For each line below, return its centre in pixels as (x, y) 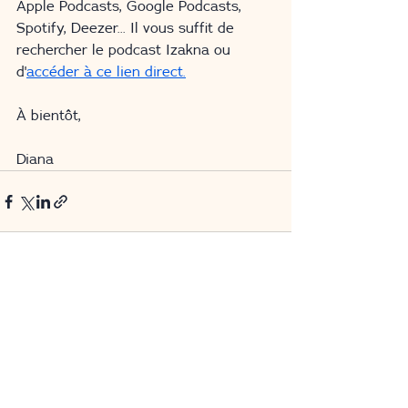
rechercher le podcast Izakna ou (126, 50)
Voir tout (267, 304)
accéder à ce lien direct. (106, 72)
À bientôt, (49, 116)
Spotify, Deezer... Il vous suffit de (127, 28)
